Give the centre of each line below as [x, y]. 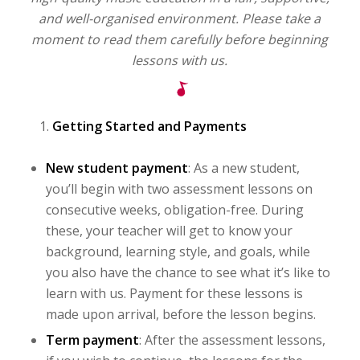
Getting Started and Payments [149, 126]
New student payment [117, 168]
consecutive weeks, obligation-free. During [174, 209]
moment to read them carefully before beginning [180, 39]
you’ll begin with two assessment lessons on [179, 188]
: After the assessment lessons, [232, 340]
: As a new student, [243, 168]
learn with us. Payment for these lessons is [174, 293]
